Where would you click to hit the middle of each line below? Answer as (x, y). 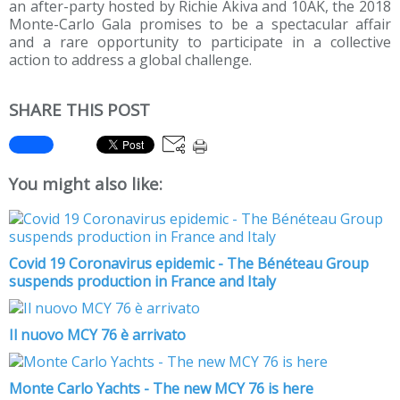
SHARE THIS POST (79, 110)
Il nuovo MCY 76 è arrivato (97, 334)
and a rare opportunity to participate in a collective (200, 42)
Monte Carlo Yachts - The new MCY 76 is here (161, 388)
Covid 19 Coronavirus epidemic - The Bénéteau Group (189, 263)
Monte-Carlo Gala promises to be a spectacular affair (200, 25)
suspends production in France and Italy (142, 281)
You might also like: (86, 183)
